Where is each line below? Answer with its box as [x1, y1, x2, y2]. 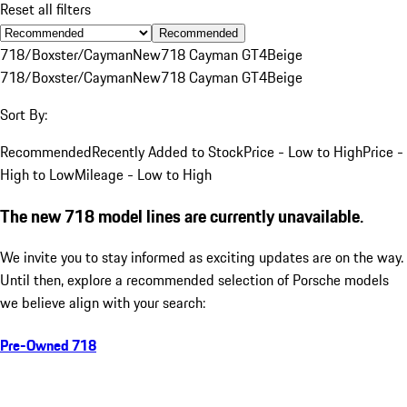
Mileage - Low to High [74, 163, 212, 185]
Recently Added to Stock [92, 140, 243, 163]
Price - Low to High [243, 140, 362, 163]
